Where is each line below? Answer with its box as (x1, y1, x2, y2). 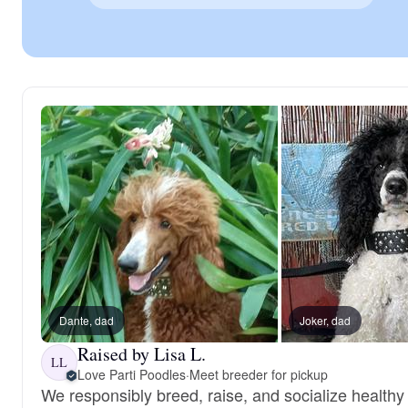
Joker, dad (300, 311, 351, 328)
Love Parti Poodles (77, 364, 186, 383)
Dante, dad (59, 311, 114, 328)
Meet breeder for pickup (189, 364, 328, 383)
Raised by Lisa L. (77, 341, 206, 366)
